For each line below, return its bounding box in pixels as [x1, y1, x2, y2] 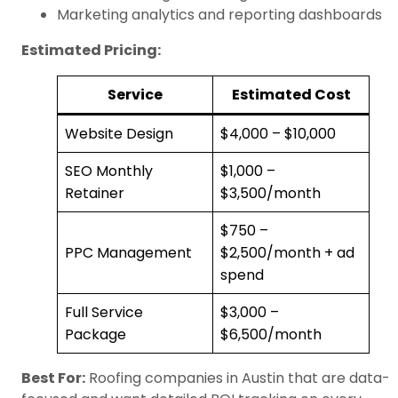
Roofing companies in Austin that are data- [85, 368, 390, 389]
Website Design [65, 123, 173, 145]
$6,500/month [220, 324, 322, 346]
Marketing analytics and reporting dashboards [57, 4, 382, 26]
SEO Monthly [65, 161, 153, 182]
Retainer [65, 183, 124, 204]
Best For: [21, 368, 85, 389]
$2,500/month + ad [220, 243, 354, 264]
